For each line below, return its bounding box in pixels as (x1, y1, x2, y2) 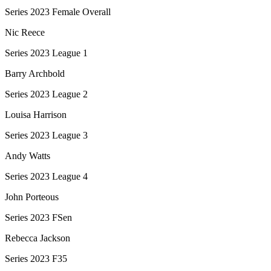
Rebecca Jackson (5, 232, 70, 243)
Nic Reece (5, 27, 45, 38)
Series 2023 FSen (5, 212, 72, 223)
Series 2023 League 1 (5, 47, 88, 58)
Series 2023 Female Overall (5, 6, 111, 17)
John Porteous (5, 191, 59, 202)
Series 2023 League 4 (5, 171, 88, 181)
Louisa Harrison (5, 109, 67, 120)
